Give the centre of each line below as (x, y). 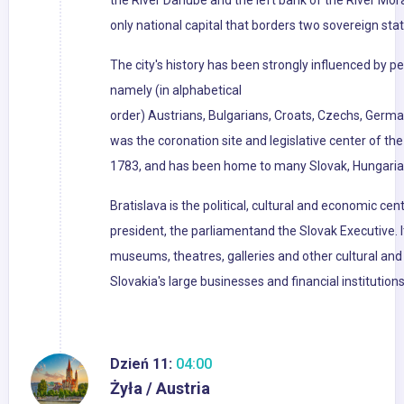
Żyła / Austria (160, 389)
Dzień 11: (141, 364)
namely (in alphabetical (176, 91)
